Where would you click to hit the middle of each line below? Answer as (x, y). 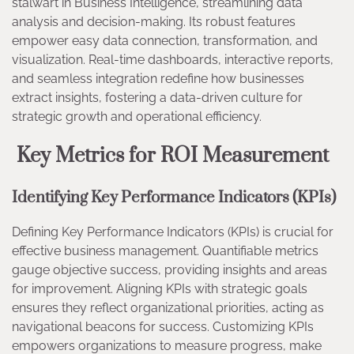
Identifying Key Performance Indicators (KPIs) (177, 197)
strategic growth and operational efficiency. (140, 116)
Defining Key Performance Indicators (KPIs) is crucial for (173, 232)
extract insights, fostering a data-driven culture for (157, 97)
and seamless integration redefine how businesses (158, 78)
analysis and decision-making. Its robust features (154, 21)
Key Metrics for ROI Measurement (175, 156)
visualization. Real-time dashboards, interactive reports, (173, 59)
